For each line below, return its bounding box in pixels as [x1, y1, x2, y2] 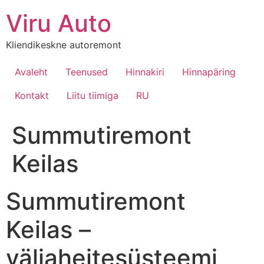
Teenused [65, 66, 108, 78]
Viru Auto [6, 9, 111, 38]
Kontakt [15, 90, 49, 102]
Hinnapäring [182, 66, 236, 78]
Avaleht [15, 66, 48, 78]
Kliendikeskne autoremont [6, 39, 121, 51]
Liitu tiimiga [67, 90, 118, 102]
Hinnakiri [126, 66, 164, 78]
